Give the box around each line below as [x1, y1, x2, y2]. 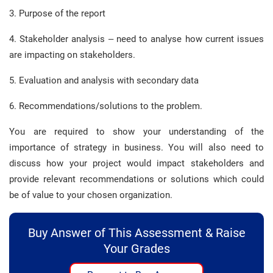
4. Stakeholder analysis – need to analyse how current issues [9, 34, 264, 44]
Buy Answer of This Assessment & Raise [27, 225, 246, 240]
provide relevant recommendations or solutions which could [9, 174, 264, 185]
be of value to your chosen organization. [9, 190, 172, 200]
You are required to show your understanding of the [9, 126, 264, 137]
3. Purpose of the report [9, 8, 105, 19]
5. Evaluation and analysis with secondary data [9, 75, 199, 86]
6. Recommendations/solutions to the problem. [9, 101, 202, 112]
